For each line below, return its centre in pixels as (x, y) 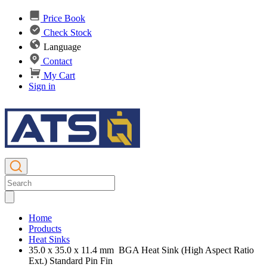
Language (62, 47)
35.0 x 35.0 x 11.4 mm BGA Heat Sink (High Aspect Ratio (141, 250)
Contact (58, 61)
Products (45, 229)
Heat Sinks (49, 239)
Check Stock (68, 32)
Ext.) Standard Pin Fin (71, 261)
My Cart (59, 75)
